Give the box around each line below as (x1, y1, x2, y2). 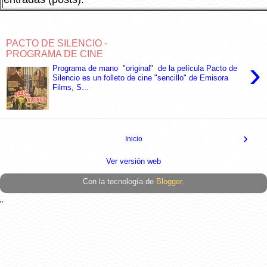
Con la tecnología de (83, 177, 156, 187)
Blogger (156, 177, 182, 187)
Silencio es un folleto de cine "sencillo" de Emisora (52, 73, 229, 83)
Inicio (125, 135, 142, 144)
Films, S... (52, 83, 89, 92)
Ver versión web (106, 157, 161, 166)
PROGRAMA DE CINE (6, 48, 103, 59)
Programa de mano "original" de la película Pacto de (52, 64, 238, 73)
